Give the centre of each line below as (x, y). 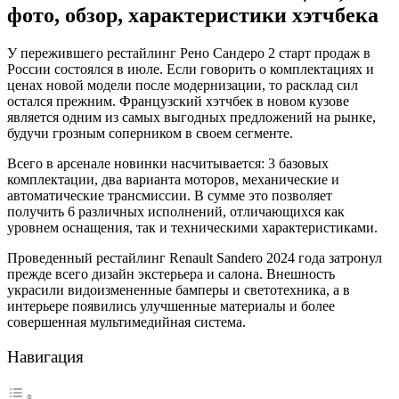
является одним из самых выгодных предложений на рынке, (191, 117)
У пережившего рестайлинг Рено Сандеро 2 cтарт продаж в (189, 53)
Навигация (45, 357)
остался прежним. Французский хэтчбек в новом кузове (178, 101)
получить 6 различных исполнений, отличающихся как (176, 211)
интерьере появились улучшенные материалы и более (171, 305)
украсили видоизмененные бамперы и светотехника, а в (179, 289)
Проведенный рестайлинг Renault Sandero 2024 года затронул (195, 257)
